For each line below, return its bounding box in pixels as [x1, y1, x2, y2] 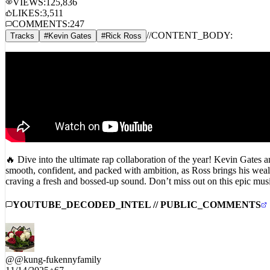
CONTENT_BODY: [151, 21, 233, 32]
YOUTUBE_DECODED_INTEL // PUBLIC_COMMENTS [13, 191, 261, 202]
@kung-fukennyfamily [14, 246, 101, 257]
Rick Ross [105, 22, 142, 32]
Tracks [10, 22, 34, 32]
